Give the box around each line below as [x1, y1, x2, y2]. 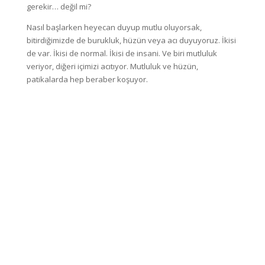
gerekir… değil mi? [26, 1, 91, 12]
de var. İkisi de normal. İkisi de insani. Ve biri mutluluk [26, 48, 217, 59]
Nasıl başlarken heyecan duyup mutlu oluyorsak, [26, 22, 202, 33]
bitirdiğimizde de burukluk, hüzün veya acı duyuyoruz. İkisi [26, 35, 236, 46]
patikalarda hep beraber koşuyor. [26, 74, 148, 85]
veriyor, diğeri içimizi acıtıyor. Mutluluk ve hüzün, [26, 61, 198, 72]
